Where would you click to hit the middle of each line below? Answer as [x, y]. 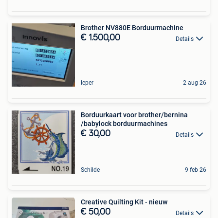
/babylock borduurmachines [124, 124]
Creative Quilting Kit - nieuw [124, 202]
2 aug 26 [195, 83]
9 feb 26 [196, 170]
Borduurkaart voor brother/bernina [134, 115]
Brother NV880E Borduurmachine [132, 28]
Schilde [90, 170]
